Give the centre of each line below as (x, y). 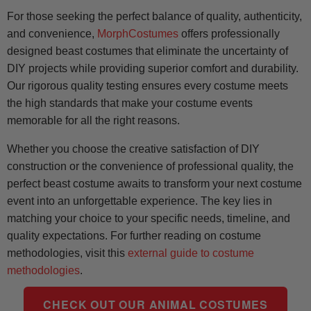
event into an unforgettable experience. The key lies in (140, 201)
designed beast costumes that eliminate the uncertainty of (148, 51)
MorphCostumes (138, 34)
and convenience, (52, 34)
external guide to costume (191, 253)
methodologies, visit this (67, 253)
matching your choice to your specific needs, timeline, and (149, 219)
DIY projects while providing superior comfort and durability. (153, 69)
